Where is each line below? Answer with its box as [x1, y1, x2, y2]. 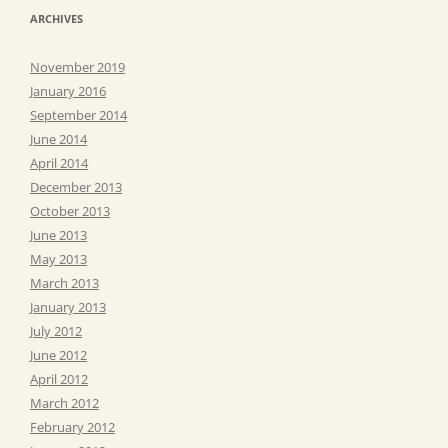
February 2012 [30, 417, 115, 436]
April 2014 [30, 153, 88, 172]
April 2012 [30, 369, 88, 388]
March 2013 [30, 273, 99, 292]
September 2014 [30, 105, 127, 124]
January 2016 [30, 81, 106, 100]
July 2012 [30, 321, 82, 340]
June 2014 [30, 129, 87, 148]
